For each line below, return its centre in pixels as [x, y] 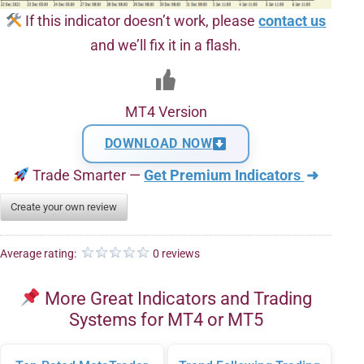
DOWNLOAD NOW [158, 143]
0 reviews [176, 254]
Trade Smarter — [87, 175]
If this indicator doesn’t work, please [141, 21]
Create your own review [64, 207]
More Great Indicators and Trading [176, 299]
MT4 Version [166, 112]
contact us [292, 21]
